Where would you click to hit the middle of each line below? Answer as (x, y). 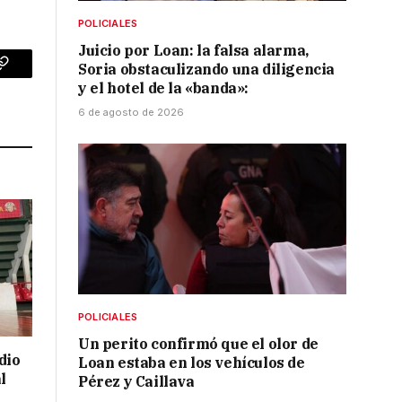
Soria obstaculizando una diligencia (207, 70)
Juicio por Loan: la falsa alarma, (193, 51)
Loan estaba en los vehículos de (192, 363)
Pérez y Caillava (136, 382)
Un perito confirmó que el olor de (198, 344)
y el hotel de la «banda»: (164, 88)
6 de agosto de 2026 (131, 113)
